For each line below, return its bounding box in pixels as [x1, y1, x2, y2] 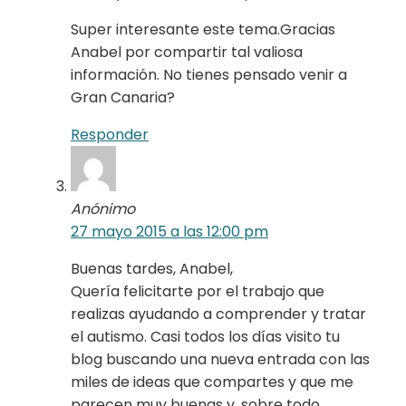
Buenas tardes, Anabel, [71, 258, 233, 280]
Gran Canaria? [71, 87, 175, 109]
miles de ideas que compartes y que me [71, 372, 353, 393]
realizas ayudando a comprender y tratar [71, 304, 366, 325]
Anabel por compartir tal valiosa [71, 42, 303, 63]
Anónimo [71, 198, 135, 220]
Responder [71, 124, 149, 146]
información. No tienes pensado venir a [71, 64, 347, 86]
